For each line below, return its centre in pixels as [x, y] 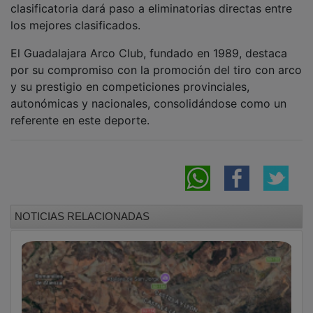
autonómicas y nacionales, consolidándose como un [148, 93]
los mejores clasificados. [75, 15]
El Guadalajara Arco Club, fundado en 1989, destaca [149, 43]
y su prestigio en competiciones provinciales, [130, 77]
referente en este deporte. [80, 110]
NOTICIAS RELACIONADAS [82, 206]
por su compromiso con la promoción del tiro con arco [156, 60]
